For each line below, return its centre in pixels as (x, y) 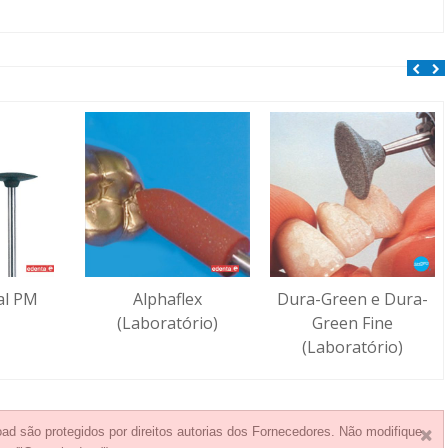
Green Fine (352, 323)
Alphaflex (167, 299)
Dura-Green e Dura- (352, 299)
